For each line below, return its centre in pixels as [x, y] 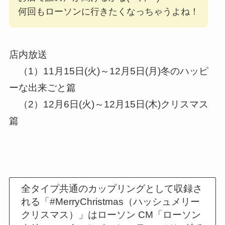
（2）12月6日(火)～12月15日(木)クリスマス [108, 104]
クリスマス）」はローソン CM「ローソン [111, 215]
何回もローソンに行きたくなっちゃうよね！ [108, 11]
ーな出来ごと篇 [42, 88]
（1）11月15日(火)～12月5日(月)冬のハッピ [108, 71]
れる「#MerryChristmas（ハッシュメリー [111, 202]
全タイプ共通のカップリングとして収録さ [112, 189]
